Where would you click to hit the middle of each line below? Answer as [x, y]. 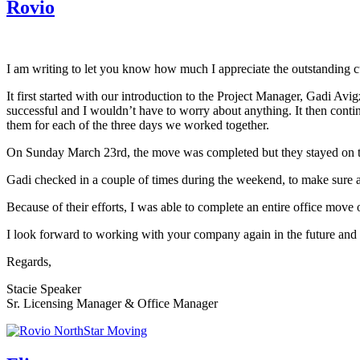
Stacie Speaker [44, 289]
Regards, [29, 262]
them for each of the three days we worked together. [138, 125]
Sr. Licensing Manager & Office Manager [112, 304]
